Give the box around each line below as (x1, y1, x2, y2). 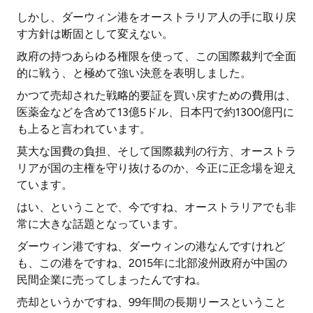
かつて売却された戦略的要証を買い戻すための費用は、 (17, 89, 296, 102)
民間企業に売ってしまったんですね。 (17, 273, 207, 286)
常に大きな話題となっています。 (17, 217, 184, 231)
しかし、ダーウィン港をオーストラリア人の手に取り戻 (17, 10, 296, 24)
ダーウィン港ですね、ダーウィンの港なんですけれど (17, 240, 285, 253)
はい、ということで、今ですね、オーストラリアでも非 (17, 201, 296, 214)
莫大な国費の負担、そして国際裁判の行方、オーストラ (17, 145, 296, 158)
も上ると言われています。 (17, 122, 151, 136)
